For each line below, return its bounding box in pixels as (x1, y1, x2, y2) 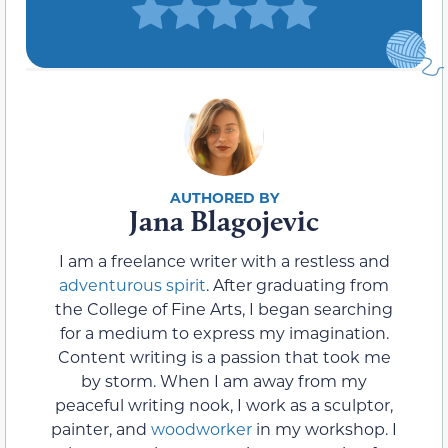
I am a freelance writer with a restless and (58, 249, 390, 271)
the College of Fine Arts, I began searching (55, 297, 393, 319)
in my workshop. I (252, 417, 397, 439)
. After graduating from (206, 273, 389, 295)
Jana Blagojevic (129, 202, 319, 238)
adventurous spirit (59, 273, 206, 295)
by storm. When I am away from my (81, 369, 367, 391)
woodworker (151, 417, 252, 439)
